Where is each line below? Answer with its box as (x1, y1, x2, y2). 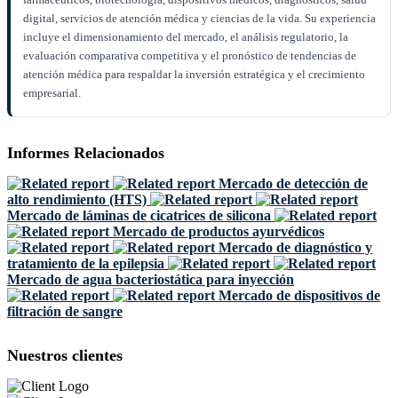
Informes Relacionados (7, 144, 164, 163)
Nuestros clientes (7, 346, 123, 365)
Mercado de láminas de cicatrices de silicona (7, 208, 271, 224)
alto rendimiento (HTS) (7, 192, 147, 208)
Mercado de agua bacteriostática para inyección (7, 272, 294, 288)
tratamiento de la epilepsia (7, 256, 164, 272)
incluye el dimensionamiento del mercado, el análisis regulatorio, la (23, 30, 348, 44)
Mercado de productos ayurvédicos (113, 224, 324, 240)
